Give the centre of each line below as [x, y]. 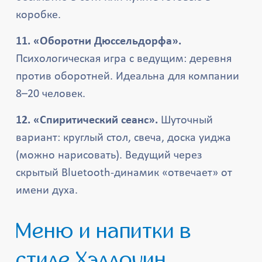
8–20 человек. [51, 94]
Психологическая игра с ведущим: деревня [124, 59]
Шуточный [186, 120]
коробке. [39, 15]
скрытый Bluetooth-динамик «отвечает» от [124, 173]
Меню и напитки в [24, 231]
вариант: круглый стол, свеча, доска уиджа [124, 138]
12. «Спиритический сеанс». [87, 120]
